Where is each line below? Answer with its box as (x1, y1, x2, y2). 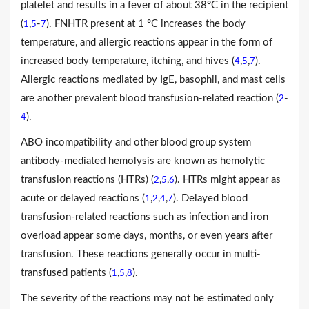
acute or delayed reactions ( (21, 192, 145, 203)
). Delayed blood (173, 192, 248, 203)
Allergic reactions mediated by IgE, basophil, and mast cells (21, 74, 286, 85)
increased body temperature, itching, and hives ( (21, 55, 235, 66)
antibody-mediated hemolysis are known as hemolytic (21, 155, 265, 166)
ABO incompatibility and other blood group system (21, 137, 251, 148)
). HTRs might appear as (175, 174, 281, 185)
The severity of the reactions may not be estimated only (21, 292, 274, 303)
